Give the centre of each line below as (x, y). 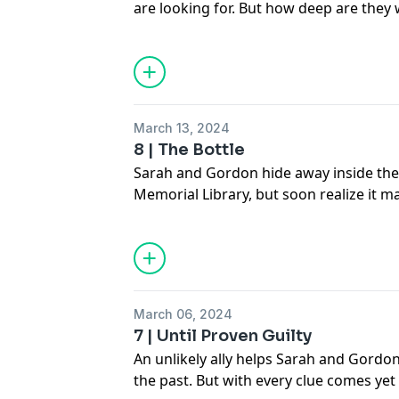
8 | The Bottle (190, 150)
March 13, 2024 (182, 128)
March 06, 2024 (183, 314)
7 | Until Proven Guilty (223, 336)
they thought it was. (203, 216)
